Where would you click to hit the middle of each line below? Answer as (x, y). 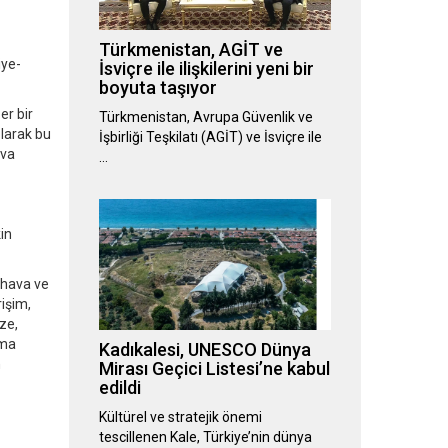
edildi (119, 388)
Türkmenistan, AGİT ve (190, 50)
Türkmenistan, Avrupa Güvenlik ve (205, 117)
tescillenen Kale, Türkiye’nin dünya (205, 437)
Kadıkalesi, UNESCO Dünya (204, 350)
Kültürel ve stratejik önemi (180, 417)
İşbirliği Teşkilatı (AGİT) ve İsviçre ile (210, 137)
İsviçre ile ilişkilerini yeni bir (206, 69)
